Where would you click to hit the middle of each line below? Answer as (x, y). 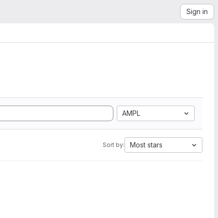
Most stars (146, 145)
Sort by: (114, 145)
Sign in (197, 11)
